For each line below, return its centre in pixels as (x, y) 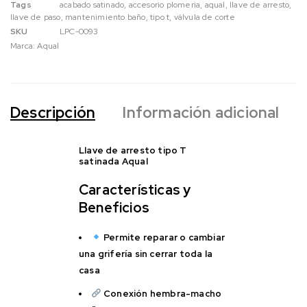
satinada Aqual (113, 161)
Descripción (53, 112)
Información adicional (201, 112)
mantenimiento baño (106, 17)
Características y (135, 189)
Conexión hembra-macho (163, 293)
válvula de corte (204, 17)
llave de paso (36, 17)
